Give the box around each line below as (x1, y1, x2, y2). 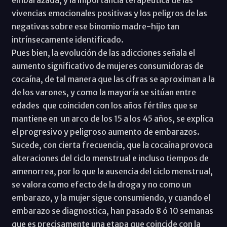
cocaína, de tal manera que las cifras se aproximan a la (11, 74, 215, 85)
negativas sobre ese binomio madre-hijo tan (11, 21, 179, 32)
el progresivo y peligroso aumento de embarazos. (11, 127, 200, 137)
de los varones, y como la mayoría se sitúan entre (11, 87, 196, 98)
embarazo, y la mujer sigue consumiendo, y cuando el (11, 193, 210, 203)
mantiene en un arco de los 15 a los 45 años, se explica (11, 113, 213, 124)
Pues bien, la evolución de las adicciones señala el (11, 48, 195, 58)
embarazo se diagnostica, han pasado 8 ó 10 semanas (11, 206, 213, 216)
